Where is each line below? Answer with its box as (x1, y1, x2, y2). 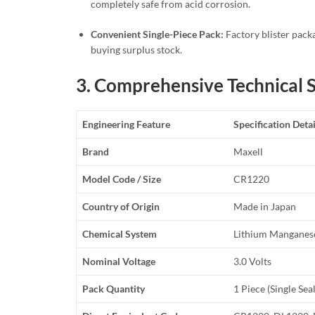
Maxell (233, 145, 264, 157)
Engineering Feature (82, 117, 171, 130)
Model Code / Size (82, 172, 162, 185)
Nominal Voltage (82, 255, 156, 267)
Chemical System (82, 227, 157, 240)
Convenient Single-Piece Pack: (91, 27, 224, 40)
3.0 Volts (233, 255, 272, 267)
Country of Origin (82, 200, 160, 212)
